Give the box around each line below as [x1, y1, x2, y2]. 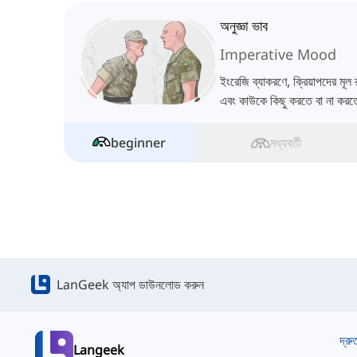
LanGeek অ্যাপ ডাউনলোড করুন [57, 276, 204, 294]
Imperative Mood [220, 45, 336, 65]
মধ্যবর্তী [270, 134, 302, 152]
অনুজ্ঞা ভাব [220, 16, 268, 36]
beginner [110, 134, 166, 152]
